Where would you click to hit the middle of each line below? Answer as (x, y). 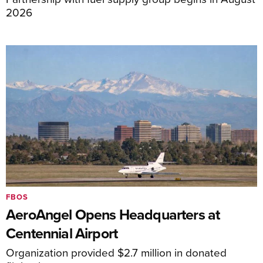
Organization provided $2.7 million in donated (116, 252)
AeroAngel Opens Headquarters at (113, 215)
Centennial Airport (62, 233)
